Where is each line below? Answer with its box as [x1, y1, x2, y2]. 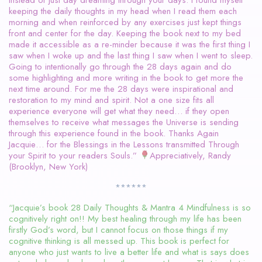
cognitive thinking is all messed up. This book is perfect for [9, 234, 229, 247]
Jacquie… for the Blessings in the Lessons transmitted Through [9, 137, 239, 151]
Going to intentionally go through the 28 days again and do [9, 60, 232, 73]
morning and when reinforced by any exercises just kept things [9, 15, 242, 29]
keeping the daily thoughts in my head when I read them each [9, 4, 237, 18]
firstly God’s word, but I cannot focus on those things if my [9, 223, 228, 236]
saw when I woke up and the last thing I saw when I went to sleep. [9, 49, 253, 62]
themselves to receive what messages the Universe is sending [9, 115, 239, 129]
